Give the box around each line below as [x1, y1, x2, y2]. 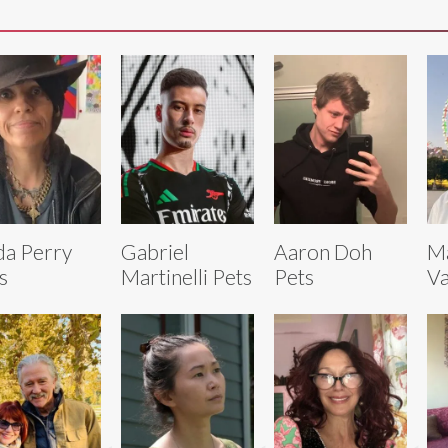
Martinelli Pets [120, 263, 252, 289]
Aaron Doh [273, 238, 372, 264]
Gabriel [120, 238, 189, 264]
